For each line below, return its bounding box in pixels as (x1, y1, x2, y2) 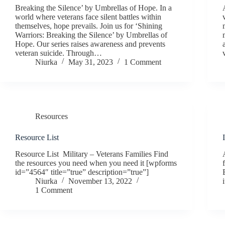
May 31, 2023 (68, 57, 113, 66)
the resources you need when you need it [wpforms (15, 158, 177, 167)
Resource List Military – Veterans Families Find (15, 149, 168, 158)
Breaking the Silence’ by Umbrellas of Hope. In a (15, 3, 172, 12)
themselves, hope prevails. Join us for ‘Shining (15, 21, 162, 30)
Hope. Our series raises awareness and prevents (15, 39, 165, 48)
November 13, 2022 (68, 176, 132, 185)
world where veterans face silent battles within (15, 12, 161, 21)
